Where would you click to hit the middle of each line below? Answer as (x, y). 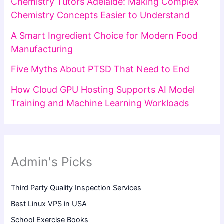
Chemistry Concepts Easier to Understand (101, 15)
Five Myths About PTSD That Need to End (100, 69)
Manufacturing (42, 49)
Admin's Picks (52, 162)
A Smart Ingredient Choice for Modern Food (105, 35)
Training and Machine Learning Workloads (100, 103)
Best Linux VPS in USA (49, 204)
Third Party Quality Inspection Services (76, 188)
